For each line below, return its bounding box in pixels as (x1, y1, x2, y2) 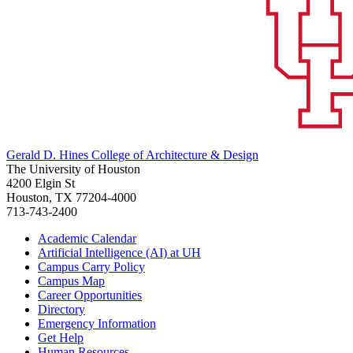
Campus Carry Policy (38, 260, 145, 274)
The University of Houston (6, 162, 140, 176)
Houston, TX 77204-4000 (6, 191, 136, 205)
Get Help (38, 331, 84, 345)
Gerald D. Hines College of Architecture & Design (6, 148, 258, 162)
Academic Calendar (38, 232, 136, 246)
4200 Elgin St (6, 176, 75, 191)
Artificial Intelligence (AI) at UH (38, 246, 201, 260)
